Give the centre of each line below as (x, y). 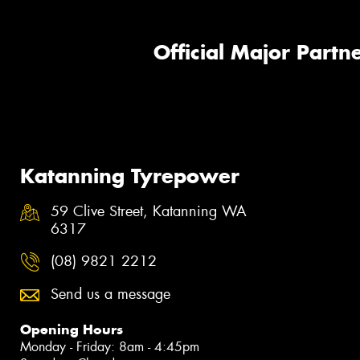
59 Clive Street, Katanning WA (149, 212)
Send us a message (110, 295)
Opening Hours (72, 330)
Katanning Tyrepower (130, 176)
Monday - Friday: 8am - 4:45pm (110, 347)
